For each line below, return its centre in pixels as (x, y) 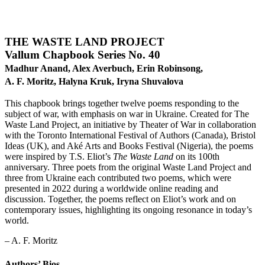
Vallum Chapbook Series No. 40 (83, 54)
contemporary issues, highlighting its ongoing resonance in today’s (128, 210)
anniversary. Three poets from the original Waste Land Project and (128, 167)
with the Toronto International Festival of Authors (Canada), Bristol (130, 135)
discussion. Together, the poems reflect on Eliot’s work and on (120, 199)
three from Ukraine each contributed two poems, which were (118, 178)
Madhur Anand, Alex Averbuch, (71, 68)
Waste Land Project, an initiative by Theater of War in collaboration (130, 125)
